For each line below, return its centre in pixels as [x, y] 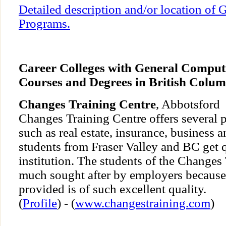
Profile [40, 203]
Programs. [44, 24]
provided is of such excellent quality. [112, 189]
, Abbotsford [188, 104]
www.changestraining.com [143, 203]
